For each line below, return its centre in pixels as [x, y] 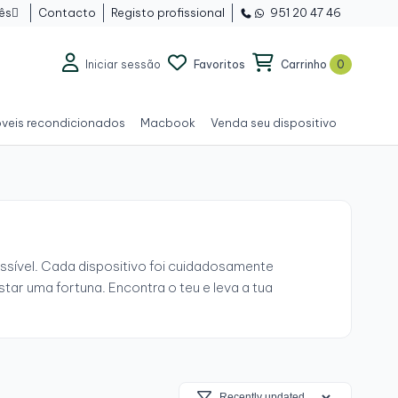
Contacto [67, 12]
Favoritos [219, 64]
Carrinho [304, 64]
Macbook [168, 123]
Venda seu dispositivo [274, 123]
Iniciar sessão [123, 64]
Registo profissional [168, 12]
